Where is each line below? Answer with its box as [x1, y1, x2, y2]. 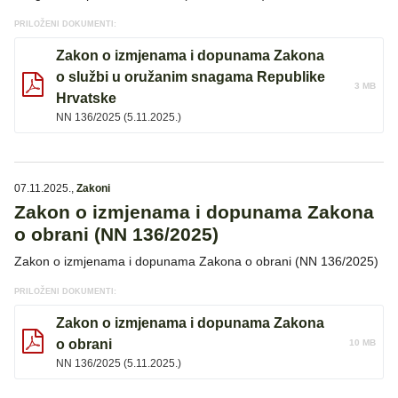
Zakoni [76, 182, 110, 195]
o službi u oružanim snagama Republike [56, 69, 325, 85]
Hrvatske [56, 91, 116, 107]
